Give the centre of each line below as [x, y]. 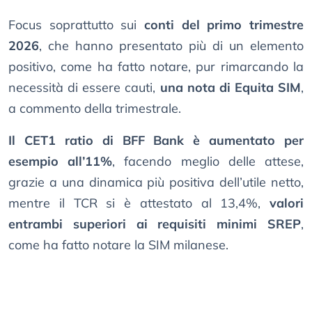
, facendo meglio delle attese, [208, 162]
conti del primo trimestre [224, 25]
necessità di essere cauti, [84, 88]
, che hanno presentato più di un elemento [171, 46]
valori [287, 203]
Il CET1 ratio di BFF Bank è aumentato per [156, 141]
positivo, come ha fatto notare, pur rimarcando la [156, 67]
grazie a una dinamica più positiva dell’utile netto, [156, 182]
